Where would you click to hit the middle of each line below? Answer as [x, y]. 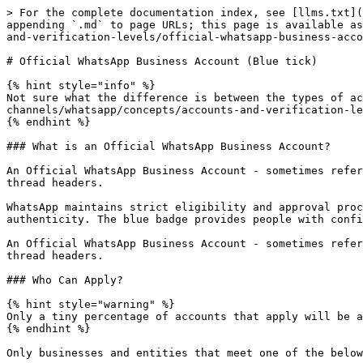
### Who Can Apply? [65, 280]
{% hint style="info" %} [81, 85]
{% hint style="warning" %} [91, 304]
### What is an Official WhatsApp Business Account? [169, 146]
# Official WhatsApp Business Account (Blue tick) [162, 61]
